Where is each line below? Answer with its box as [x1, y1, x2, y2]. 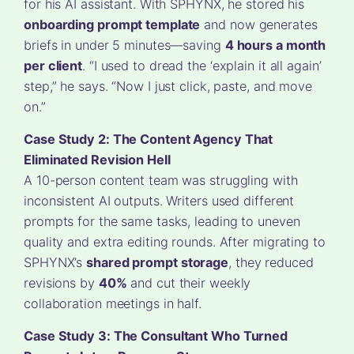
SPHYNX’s [24, 254, 87, 270]
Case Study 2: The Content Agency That [24, 130, 273, 147]
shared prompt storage [86, 254, 229, 270]
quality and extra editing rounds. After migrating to [24, 233, 326, 250]
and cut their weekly [126, 274, 251, 291]
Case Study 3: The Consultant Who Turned [24, 327, 288, 344]
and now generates [200, 16, 318, 32]
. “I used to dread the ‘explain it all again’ [82, 57, 322, 73]
